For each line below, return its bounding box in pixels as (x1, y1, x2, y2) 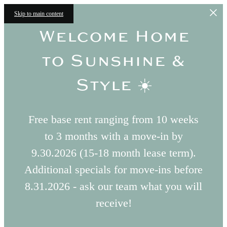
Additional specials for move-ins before (24, 163, 203, 176)
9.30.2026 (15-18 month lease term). (31, 146, 196, 160)
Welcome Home (37, 27, 190, 46)
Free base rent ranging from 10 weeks (28, 113, 199, 126)
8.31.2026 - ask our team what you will (25, 180, 202, 193)
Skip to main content (14, 10, 63, 17)
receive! (95, 197, 132, 210)
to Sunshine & (42, 51, 185, 70)
